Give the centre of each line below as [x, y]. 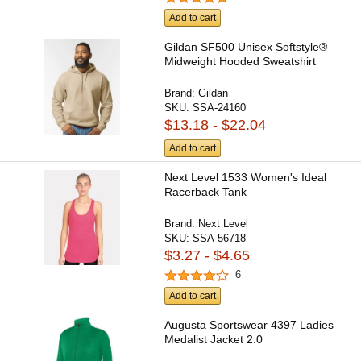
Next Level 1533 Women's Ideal [246, 178]
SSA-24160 [220, 108]
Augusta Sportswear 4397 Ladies [249, 324]
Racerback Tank [206, 192]
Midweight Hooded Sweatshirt [241, 62]
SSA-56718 [220, 239]
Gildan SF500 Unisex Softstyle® [246, 47]
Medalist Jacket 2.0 [214, 339]
